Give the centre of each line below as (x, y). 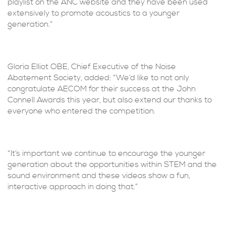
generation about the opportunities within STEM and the (112, 164)
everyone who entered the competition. (81, 111)
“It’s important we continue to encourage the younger (106, 153)
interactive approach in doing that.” (73, 187)
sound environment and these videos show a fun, (99, 176)
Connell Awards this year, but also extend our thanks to (110, 100)
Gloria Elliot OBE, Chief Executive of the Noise (92, 67)
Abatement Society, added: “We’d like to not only (98, 78)
